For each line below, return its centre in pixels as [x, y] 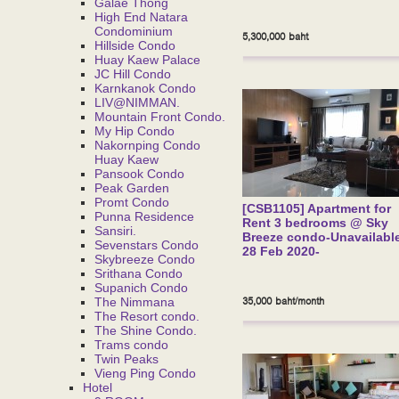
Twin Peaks [126, 359]
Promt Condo [132, 202]
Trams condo [131, 345]
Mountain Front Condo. [160, 117]
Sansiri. [115, 231]
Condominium [134, 31]
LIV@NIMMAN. [137, 102]
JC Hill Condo [133, 74]
